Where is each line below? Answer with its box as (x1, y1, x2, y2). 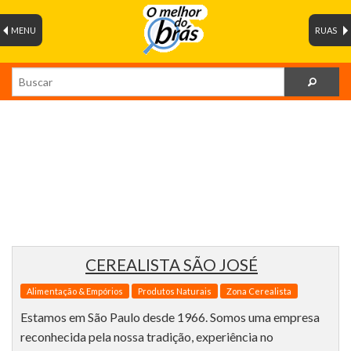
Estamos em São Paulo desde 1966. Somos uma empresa (20, 309, 320, 325)
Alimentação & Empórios (27, 286, 123, 297)
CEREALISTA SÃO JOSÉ (85, 255, 258, 275)
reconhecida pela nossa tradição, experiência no (20, 329, 273, 345)
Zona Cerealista (226, 286, 291, 297)
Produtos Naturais (138, 286, 212, 297)
